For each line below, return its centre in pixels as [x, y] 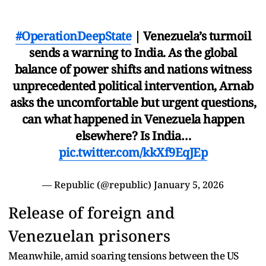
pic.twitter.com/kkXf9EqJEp [133, 153]
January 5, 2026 [189, 185]
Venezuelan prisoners [91, 236]
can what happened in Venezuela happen [133, 119]
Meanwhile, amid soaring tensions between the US [123, 256]
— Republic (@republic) [98, 185]
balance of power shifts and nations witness [133, 69]
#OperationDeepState [73, 36]
